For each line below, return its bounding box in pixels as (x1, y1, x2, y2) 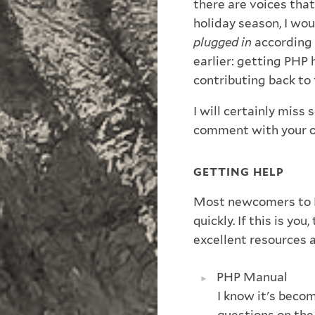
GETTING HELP (193, 165, 284, 179)
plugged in (193, 35, 252, 50)
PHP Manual (217, 269, 288, 284)
